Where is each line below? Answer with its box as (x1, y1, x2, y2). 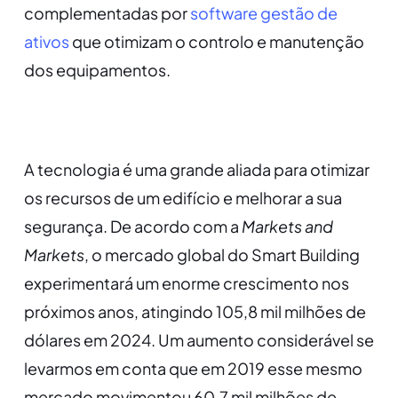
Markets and (241, 216, 333, 237)
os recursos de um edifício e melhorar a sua (23, 187, 342, 209)
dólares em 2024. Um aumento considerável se (23, 330, 374, 351)
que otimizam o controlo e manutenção (68, 31, 364, 52)
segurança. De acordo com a (23, 216, 242, 237)
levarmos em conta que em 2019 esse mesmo (23, 358, 362, 379)
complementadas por (23, 3, 190, 24)
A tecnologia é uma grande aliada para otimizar (23, 159, 370, 180)
